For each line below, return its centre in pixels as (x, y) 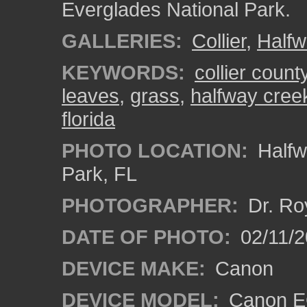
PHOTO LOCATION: (155, 150)
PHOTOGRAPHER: (150, 205)
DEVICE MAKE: (134, 268)
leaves (90, 96)
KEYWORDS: (123, 72)
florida (88, 119)
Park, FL (99, 174)
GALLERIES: (122, 41)
